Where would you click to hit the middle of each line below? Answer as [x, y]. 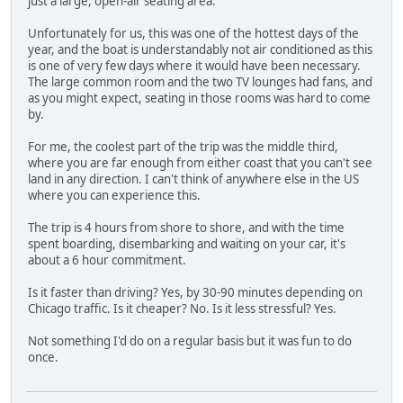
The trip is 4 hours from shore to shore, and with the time [186, 227]
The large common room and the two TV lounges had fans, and [200, 81]
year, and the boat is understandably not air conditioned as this [200, 49]
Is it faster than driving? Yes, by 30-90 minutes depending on [195, 292]
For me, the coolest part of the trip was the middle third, [183, 146]
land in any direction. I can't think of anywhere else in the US [193, 179]
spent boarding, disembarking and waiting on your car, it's [187, 243]
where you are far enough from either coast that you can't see [200, 162]
